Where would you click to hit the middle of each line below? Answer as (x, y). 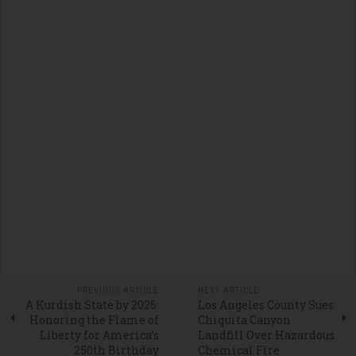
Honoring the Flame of (94, 319)
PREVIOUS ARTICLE (118, 290)
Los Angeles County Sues (265, 304)
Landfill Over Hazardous (266, 335)
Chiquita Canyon (244, 319)
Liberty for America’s (99, 335)
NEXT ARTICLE (228, 290)
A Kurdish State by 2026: (92, 304)
